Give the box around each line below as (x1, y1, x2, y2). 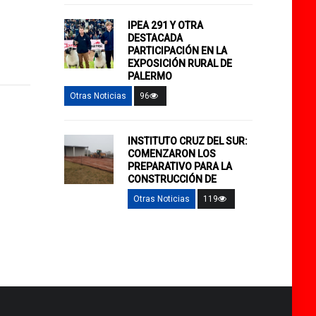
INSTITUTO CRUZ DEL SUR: (128, 135, 248, 147)
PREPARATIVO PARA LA (128, 160, 233, 172)
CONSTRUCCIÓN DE (128, 173, 217, 185)
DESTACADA (128, 32, 183, 44)
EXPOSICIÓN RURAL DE (128, 57, 233, 69)
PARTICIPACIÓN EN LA (128, 44, 228, 56)
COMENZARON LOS (128, 147, 217, 159)
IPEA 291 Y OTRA (128, 19, 204, 31)
